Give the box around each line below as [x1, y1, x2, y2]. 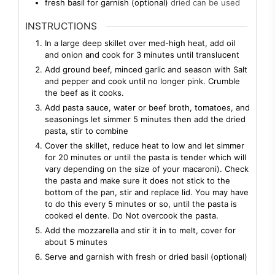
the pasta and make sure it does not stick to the [45, 175, 230, 185]
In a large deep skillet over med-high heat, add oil [45, 37, 235, 48]
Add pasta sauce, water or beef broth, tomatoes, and [45, 102, 250, 112]
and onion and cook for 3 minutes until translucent [45, 49, 239, 60]
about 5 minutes [45, 236, 107, 247]
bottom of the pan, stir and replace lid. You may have [45, 187, 249, 197]
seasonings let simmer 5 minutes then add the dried [45, 114, 246, 124]
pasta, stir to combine [45, 125, 128, 136]
